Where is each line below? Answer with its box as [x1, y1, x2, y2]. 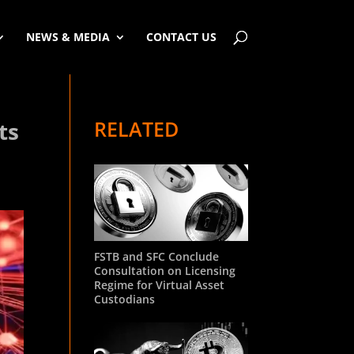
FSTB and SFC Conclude [94, 248, 220, 264]
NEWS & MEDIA [25, 29, 110, 44]
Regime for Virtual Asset [94, 277, 225, 292]
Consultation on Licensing [94, 262, 236, 278]
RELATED [94, 115, 179, 142]
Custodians [94, 291, 156, 307]
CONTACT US [145, 29, 217, 44]
